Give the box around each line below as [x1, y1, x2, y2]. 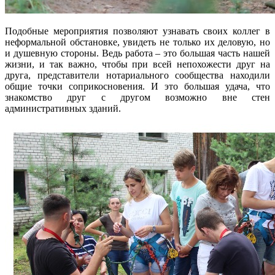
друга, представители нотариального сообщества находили [5, 70, 270, 81]
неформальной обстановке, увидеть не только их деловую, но [5, 37, 270, 48]
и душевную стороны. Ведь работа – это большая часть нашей [5, 48, 270, 59]
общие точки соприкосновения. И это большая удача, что [5, 81, 270, 92]
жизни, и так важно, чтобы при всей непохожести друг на [5, 59, 270, 70]
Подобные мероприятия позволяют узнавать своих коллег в [5, 26, 270, 37]
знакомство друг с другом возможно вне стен [5, 92, 270, 103]
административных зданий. [5, 103, 123, 114]
